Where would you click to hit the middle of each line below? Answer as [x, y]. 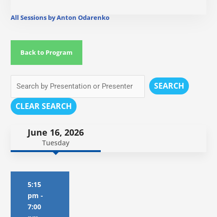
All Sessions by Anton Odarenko [60, 18]
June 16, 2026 [56, 132]
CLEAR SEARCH [44, 106]
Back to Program [47, 53]
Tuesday [56, 143]
